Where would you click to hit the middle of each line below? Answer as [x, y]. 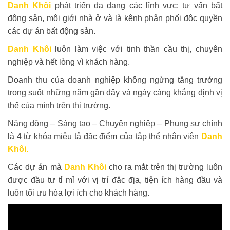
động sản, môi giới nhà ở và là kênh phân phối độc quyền [115, 18]
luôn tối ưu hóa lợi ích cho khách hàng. [79, 193]
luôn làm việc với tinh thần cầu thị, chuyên [137, 49]
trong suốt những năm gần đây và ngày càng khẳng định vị [115, 92]
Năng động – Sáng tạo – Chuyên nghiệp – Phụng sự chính [115, 123]
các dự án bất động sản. [52, 31]
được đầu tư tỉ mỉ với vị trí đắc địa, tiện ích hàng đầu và [115, 180]
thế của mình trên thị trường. [59, 105]
